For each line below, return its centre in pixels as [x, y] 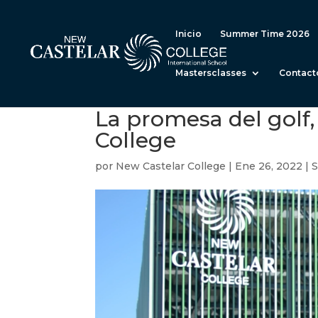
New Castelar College [171, 166]
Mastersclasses [211, 73]
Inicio [188, 34]
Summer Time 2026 [265, 34]
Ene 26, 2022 [269, 166]
